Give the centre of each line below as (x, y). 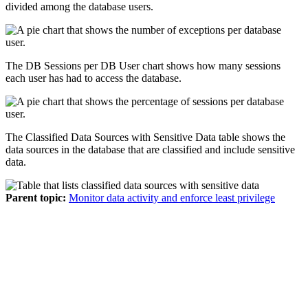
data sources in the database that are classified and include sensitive (150, 149)
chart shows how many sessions (210, 65)
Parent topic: (36, 197)
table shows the (251, 137)
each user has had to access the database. (93, 78)
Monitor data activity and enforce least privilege (172, 197)
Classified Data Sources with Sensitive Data (121, 137)
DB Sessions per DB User (82, 65)
